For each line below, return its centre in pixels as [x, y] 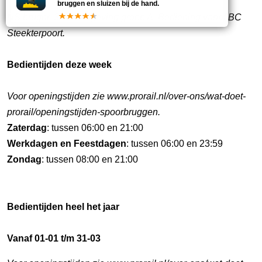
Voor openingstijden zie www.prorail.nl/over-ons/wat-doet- [126, 96]
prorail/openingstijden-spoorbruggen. [84, 112]
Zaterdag [27, 128]
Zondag [24, 159]
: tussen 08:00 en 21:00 [90, 159]
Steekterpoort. [36, 33]
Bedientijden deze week [59, 65]
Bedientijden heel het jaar [63, 207]
